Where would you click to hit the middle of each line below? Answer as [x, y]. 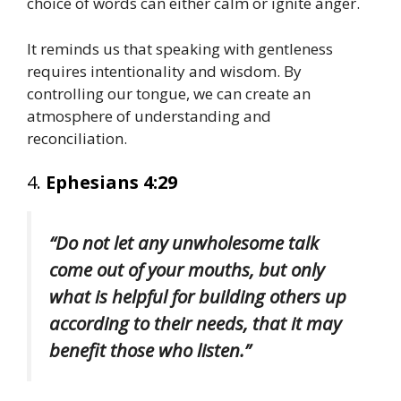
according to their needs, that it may [195, 324]
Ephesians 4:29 [111, 183]
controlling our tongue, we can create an [169, 93]
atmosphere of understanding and [149, 115]
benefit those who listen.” [150, 350]
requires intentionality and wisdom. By [164, 71]
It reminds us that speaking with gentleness [180, 48]
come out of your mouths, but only [187, 270]
